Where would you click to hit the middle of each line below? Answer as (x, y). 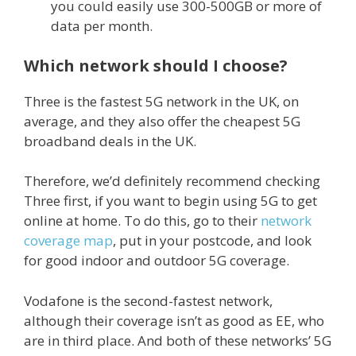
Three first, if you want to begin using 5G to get (170, 201)
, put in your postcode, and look (212, 241)
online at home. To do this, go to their (142, 221)
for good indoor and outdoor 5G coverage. (157, 261)
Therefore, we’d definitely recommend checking (172, 181)
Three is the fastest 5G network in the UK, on (161, 101)
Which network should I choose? (156, 65)
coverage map (68, 241)
